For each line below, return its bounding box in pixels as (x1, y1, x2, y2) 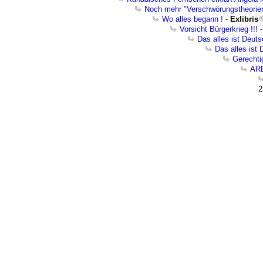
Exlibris (230, 15, 258, 23)
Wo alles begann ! (162, 15, 223, 23)
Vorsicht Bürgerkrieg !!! (180, 25, 258, 33)
